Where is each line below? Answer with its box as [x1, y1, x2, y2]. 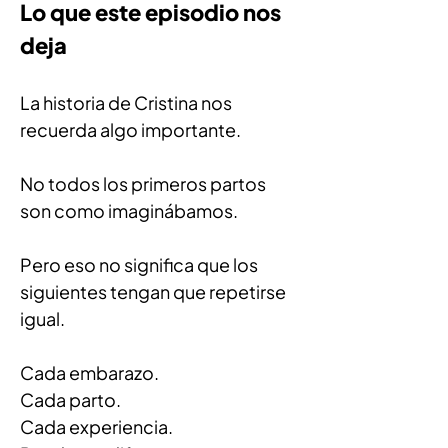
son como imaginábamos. [20, 199, 238, 222]
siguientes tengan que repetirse [20, 280, 289, 303]
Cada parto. [20, 388, 121, 411]
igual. [20, 307, 65, 330]
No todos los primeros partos [20, 172, 269, 195]
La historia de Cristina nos [20, 91, 235, 114]
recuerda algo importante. [20, 118, 241, 141]
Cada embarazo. [20, 361, 159, 384]
